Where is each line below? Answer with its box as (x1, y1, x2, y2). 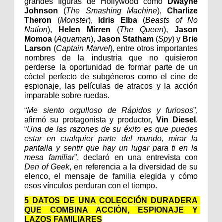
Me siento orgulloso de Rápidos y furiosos (27, 106, 193, 115)
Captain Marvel (55, 44, 110, 53)
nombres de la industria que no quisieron (24, 54, 198, 62)
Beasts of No (145, 16, 198, 25)
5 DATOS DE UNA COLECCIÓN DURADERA (24, 196, 198, 205)
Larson (24, 44, 51, 53)
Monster (59, 16, 88, 25)
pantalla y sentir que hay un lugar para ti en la (24, 144, 198, 153)
